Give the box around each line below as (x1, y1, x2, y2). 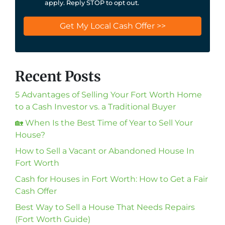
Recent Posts (15, 67, 101, 85)
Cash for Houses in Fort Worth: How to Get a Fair (15, 174, 208, 184)
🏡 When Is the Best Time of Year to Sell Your (15, 118, 193, 128)
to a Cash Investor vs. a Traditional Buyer (15, 101, 176, 111)
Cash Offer (15, 186, 57, 196)
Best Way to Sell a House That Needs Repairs (15, 202, 195, 212)
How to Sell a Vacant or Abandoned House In (15, 146, 194, 156)
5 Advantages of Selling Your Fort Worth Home (15, 89, 202, 99)
